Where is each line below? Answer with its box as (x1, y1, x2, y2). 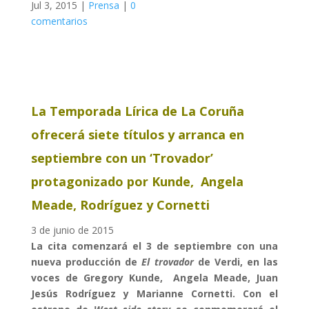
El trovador (141, 255, 194, 268)
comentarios (30, 14, 88, 28)
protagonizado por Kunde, (30, 173, 197, 190)
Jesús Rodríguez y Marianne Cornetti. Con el (30, 287, 279, 300)
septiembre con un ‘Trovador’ (30, 150, 213, 166)
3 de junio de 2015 (30, 223, 114, 237)
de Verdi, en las (193, 255, 279, 268)
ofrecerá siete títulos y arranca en (30, 126, 244, 143)
